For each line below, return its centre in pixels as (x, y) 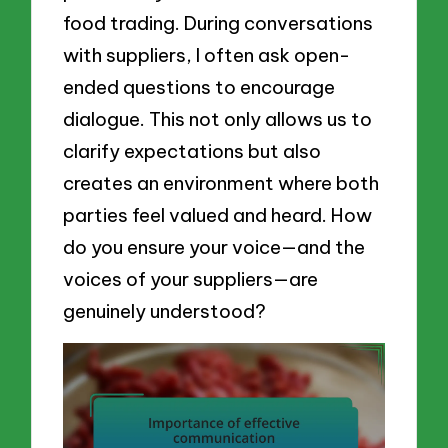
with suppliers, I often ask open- (207, 55)
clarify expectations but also (192, 151)
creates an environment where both (221, 183)
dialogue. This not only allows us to (218, 119)
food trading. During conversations (218, 23)
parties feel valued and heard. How (218, 215)
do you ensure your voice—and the (214, 247)
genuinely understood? (165, 311)
